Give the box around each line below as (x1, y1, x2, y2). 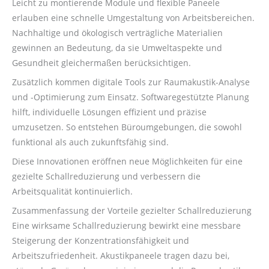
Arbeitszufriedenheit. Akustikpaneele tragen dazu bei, (12, 249, 229, 261)
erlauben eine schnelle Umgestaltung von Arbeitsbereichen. (12, 12, 255, 24)
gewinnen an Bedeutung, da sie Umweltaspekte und (12, 42, 222, 54)
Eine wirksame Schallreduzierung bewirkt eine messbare (12, 219, 241, 231)
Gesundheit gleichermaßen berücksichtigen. (12, 57, 191, 69)
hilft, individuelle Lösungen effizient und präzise (12, 106, 207, 118)
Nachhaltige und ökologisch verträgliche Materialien (12, 27, 223, 39)
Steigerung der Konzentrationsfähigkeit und (12, 234, 189, 246)
